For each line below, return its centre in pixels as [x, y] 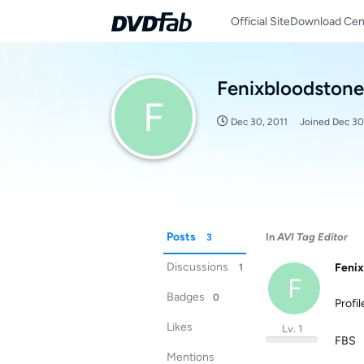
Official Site [260, 21]
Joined [316, 122]
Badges [186, 297]
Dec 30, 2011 [259, 122]
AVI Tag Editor [312, 237]
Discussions [197, 267]
